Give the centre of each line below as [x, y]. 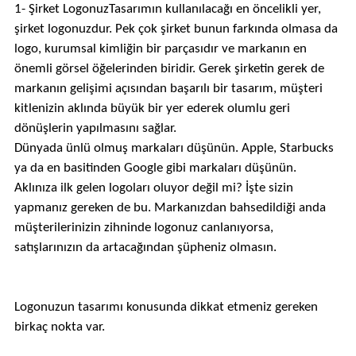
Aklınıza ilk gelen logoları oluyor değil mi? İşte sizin [153, 188]
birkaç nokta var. [59, 327]
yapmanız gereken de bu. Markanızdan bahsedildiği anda [170, 208]
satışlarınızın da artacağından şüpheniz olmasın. [145, 248]
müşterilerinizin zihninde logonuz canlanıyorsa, [143, 228]
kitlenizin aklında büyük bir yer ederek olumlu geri [152, 108]
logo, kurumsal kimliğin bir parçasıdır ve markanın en [160, 49]
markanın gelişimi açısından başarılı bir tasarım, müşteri [168, 89]
